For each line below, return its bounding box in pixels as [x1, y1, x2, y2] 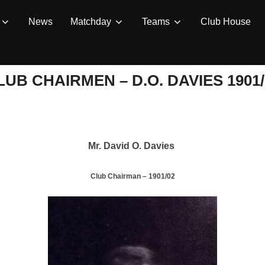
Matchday [70, 17, 111, 27]
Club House [201, 17, 251, 27]
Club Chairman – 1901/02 [90, 172, 175, 180]
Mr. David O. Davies [88, 141, 177, 151]
